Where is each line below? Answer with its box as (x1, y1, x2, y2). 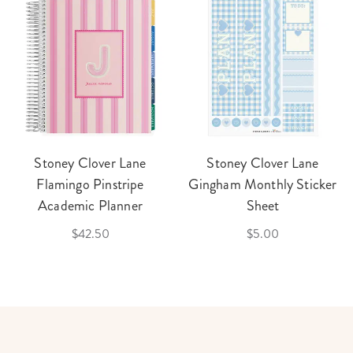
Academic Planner (38, 195, 143, 217)
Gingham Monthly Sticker (188, 174, 337, 195)
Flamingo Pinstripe (36, 174, 144, 195)
